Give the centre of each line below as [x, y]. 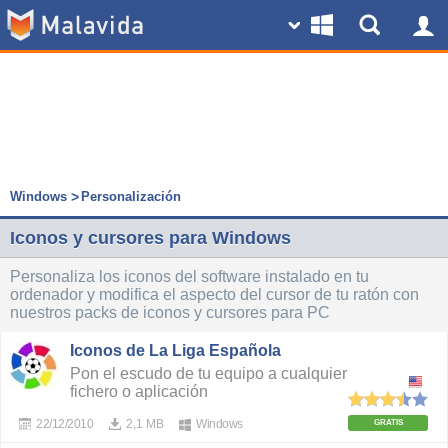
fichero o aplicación [139, 391]
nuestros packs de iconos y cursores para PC [170, 312]
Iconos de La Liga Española [175, 350]
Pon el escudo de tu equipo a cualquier [208, 373]
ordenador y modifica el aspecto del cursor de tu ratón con [214, 294]
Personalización [131, 196]
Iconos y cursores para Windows [150, 238]
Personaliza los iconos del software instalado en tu [189, 276]
